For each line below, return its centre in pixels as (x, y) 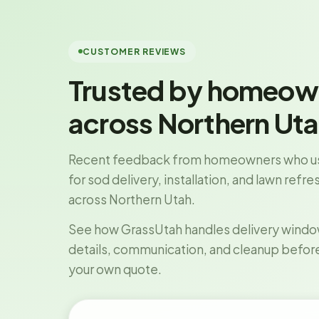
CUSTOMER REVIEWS (135, 51)
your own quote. (115, 269)
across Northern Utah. (132, 199)
